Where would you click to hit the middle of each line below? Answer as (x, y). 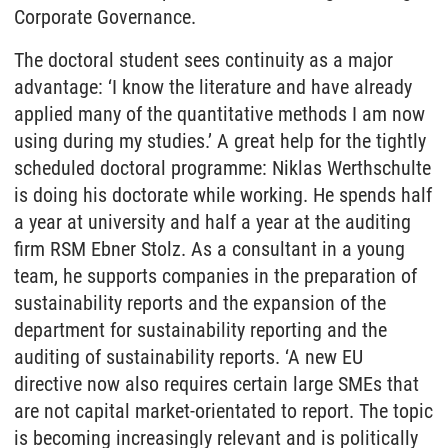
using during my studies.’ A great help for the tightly (220, 141)
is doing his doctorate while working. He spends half (223, 195)
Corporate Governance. (105, 17)
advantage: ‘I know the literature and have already (213, 87)
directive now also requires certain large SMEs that (216, 384)
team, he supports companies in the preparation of (215, 276)
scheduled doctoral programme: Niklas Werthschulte (222, 168)
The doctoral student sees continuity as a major (203, 60)
